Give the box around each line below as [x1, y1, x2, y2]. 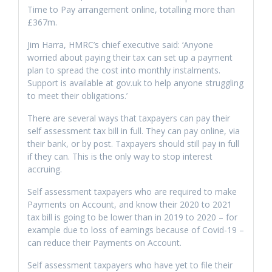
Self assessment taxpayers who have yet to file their [27, 259, 233, 271]
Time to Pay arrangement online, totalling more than [27, 4, 235, 15]
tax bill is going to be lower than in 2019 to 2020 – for [27, 211, 237, 223]
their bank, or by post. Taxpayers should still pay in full [27, 138, 239, 149]
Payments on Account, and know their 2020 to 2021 [27, 199, 232, 210]
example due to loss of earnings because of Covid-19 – [27, 224, 244, 236]
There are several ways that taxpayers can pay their [27, 112, 230, 124]
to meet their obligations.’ [27, 90, 127, 101]
